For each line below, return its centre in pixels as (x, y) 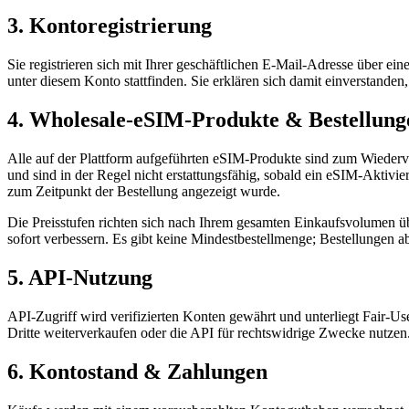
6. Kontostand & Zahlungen (137, 371)
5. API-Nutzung (80, 278)
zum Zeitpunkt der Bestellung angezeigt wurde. (144, 192)
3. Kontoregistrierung (110, 26)
